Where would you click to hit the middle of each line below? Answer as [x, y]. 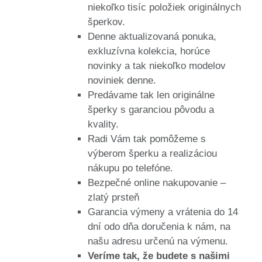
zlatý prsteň [113, 197]
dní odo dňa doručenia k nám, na [159, 226]
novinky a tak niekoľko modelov [157, 65]
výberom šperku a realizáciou [152, 153]
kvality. [103, 124]
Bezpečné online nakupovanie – [157, 182]
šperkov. [106, 22]
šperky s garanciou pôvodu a [151, 109]
